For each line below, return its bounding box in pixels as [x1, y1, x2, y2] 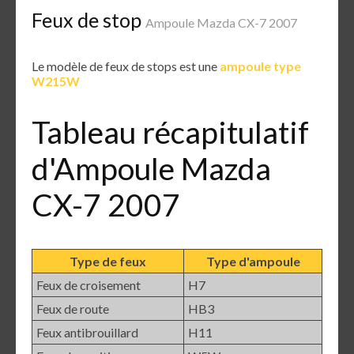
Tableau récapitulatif [32, 113, 309, 151]
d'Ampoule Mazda [32, 149, 271, 187]
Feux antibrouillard [36, 324, 138, 340]
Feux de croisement [36, 277, 141, 292]
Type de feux [70, 253, 146, 269]
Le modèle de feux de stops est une [32, 58, 220, 73]
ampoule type [220, 58, 301, 73]
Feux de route [36, 300, 109, 316]
